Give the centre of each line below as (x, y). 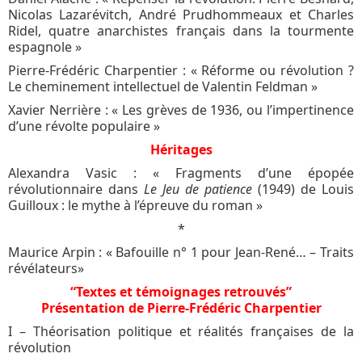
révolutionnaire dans (76, 189)
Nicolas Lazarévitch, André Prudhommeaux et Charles (181, 14)
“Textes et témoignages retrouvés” (181, 291)
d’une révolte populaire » (84, 126)
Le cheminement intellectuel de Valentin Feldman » (163, 86)
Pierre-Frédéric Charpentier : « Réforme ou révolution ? (181, 70)
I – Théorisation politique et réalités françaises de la (181, 331)
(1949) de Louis (303, 189)
